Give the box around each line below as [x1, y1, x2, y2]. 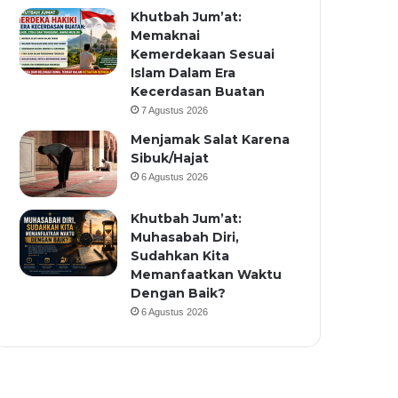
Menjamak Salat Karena [131, 131, 291, 147]
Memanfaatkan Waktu [131, 267, 283, 283]
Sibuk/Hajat [131, 150, 210, 166]
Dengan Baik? [131, 285, 227, 301]
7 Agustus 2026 [141, 105, 209, 115]
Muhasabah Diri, [131, 229, 240, 245]
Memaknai [131, 28, 201, 44]
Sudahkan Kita [131, 248, 230, 264]
